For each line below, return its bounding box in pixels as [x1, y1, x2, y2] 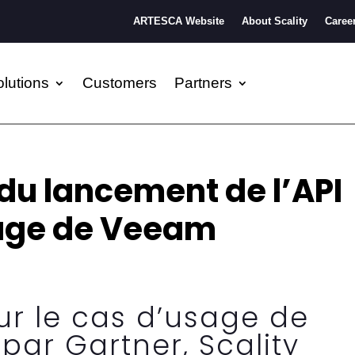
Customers [82, 74, 157, 91]
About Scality [241, 15, 307, 27]
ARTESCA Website [132, 15, 224, 27]
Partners [174, 74, 232, 91]
